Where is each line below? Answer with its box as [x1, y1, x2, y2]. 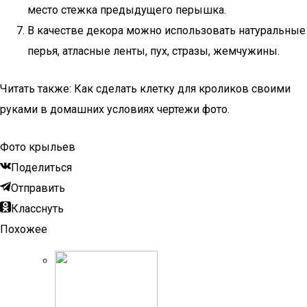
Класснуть [11, 202, 64, 215]
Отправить [11, 182, 65, 195]
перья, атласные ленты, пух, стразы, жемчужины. [27, 45, 280, 58]
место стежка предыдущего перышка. [27, 3, 226, 16]
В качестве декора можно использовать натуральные [27, 24, 306, 37]
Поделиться [11, 161, 72, 174]
